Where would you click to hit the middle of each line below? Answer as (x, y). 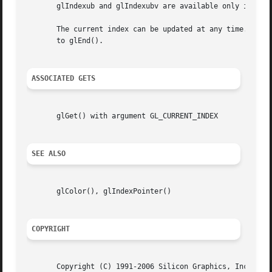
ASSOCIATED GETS (64, 79)
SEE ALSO (49, 154)
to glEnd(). (65, 41)
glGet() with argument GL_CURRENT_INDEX (123, 116)
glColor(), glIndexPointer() (99, 192)
